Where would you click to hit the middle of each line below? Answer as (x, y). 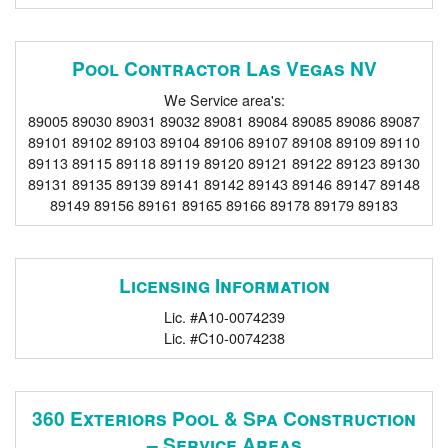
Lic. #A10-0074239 (224, 316)
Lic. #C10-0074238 (224, 337)
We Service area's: (224, 100)
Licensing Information (224, 284)
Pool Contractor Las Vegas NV (224, 68)
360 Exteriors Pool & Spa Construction (224, 417)
